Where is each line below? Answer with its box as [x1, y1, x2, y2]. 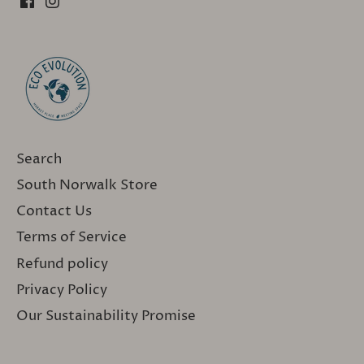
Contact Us [16, 201, 92, 222]
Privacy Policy [16, 279, 107, 300]
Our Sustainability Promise [16, 306, 196, 327]
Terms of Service [16, 227, 127, 248]
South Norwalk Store [16, 175, 158, 196]
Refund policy [16, 253, 108, 274]
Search [16, 149, 62, 169]
